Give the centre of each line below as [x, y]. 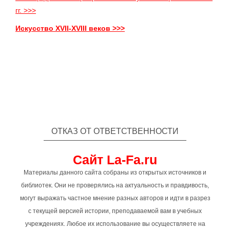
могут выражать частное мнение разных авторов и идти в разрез [115, 198]
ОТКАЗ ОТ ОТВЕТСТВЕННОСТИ [115, 131]
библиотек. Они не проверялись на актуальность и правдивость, [115, 185]
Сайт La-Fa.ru [115, 160]
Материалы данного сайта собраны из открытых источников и [115, 172]
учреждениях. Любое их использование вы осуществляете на [115, 224]
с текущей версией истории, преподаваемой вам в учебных [115, 211]
